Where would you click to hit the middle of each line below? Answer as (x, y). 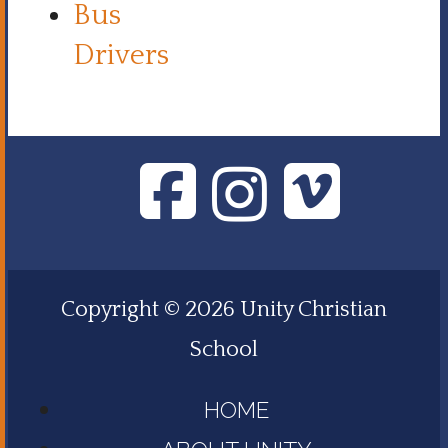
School (224, 350)
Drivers (121, 56)
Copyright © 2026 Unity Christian (224, 310)
